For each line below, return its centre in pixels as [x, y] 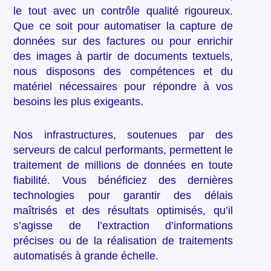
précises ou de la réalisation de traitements [123, 241]
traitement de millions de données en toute [123, 165]
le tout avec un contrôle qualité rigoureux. [123, 11]
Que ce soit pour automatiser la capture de [123, 26]
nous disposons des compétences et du [123, 72]
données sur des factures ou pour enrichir [123, 41]
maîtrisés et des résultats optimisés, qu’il [123, 211]
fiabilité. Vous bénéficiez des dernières [123, 181]
